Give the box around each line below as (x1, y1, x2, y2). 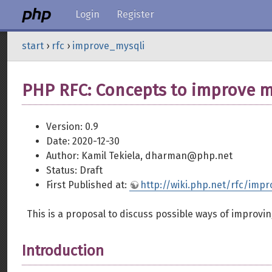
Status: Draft (46, 165, 103, 176)
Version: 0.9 (46, 121, 98, 132)
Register (117, 8, 154, 20)
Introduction (22, 242, 104, 259)
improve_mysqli (72, 40, 144, 52)
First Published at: (46, 179, 129, 191)
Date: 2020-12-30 (46, 135, 120, 147)
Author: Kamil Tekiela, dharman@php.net (46, 150, 233, 161)
